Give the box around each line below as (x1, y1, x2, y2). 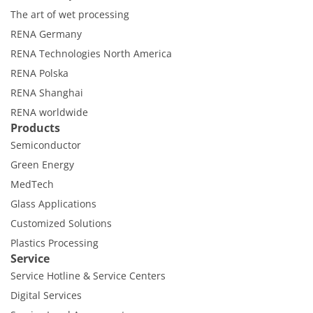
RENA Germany (10, 27, 82, 41)
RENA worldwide (10, 105, 88, 119)
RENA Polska (10, 66, 68, 80)
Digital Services (10, 289, 82, 303)
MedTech (10, 177, 54, 191)
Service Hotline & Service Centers (10, 269, 166, 283)
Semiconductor (10, 138, 81, 152)
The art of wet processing (10, 8, 129, 22)
